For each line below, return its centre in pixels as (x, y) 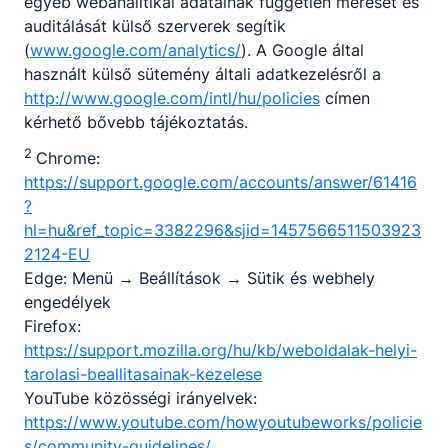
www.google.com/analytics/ (135, 49)
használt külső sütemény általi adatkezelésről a (202, 73)
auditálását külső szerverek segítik (155, 25)
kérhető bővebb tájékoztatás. (136, 121)
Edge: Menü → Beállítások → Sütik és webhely (199, 277)
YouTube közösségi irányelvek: (140, 397)
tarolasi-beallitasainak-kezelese (143, 373)
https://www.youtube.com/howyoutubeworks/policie (223, 421)
